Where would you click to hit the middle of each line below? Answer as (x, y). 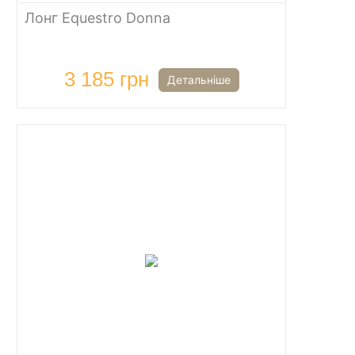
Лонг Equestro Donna (97, 18)
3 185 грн (106, 79)
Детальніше (198, 79)
